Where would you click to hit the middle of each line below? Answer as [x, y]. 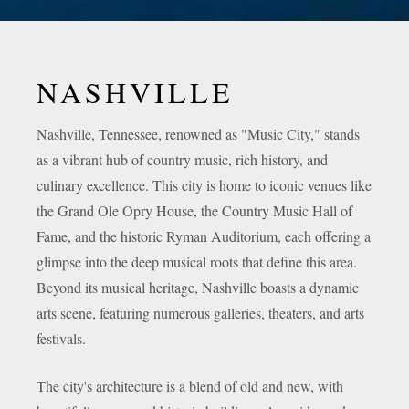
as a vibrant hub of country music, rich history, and [182, 159]
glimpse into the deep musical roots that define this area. [197, 262]
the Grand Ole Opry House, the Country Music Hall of [194, 210]
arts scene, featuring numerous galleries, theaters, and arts [200, 313]
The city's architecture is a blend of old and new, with [190, 386]
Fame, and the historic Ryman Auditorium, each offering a [204, 236]
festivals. [61, 338]
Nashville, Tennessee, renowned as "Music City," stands [198, 134]
